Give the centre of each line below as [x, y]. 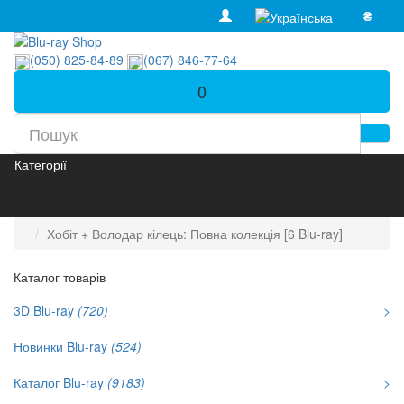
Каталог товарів [60, 276]
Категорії [41, 164]
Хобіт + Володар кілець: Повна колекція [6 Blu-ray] [195, 233]
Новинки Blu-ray [62, 347]
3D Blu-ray [46, 311]
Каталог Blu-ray [60, 383]
